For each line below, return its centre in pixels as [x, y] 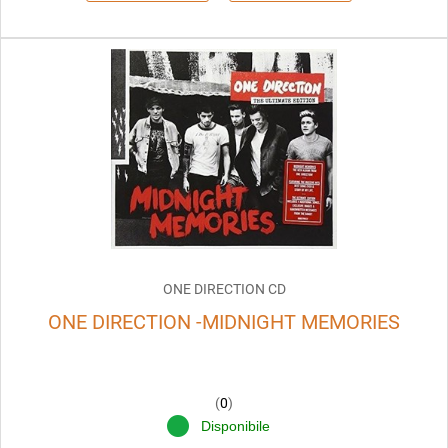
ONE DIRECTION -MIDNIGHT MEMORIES [224, 322]
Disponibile [237, 426]
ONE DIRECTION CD [224, 289]
